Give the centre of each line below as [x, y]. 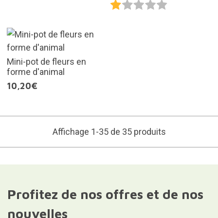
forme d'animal [36, 72]
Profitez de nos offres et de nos [105, 194]
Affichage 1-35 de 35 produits [109, 131]
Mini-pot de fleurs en [46, 61]
